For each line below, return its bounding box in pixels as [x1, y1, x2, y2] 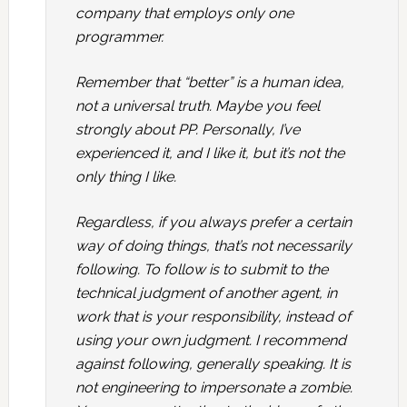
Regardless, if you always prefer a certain [74, 213, 352, 231]
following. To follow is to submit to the [74, 261, 328, 278]
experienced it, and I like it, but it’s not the [74, 144, 344, 162]
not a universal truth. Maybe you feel [74, 97, 320, 114]
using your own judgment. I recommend [74, 332, 346, 349]
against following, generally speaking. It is [74, 355, 351, 372]
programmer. [74, 28, 164, 45]
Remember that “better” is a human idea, [74, 74, 344, 91]
